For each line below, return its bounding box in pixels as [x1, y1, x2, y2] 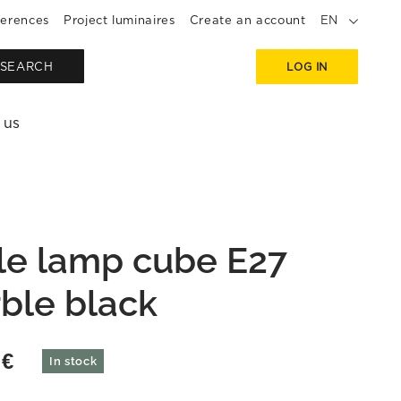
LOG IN [286, 60, 328, 73]
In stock [49, 354, 98, 368]
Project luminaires [63, 13, 175, 26]
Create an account [189, 13, 306, 26]
